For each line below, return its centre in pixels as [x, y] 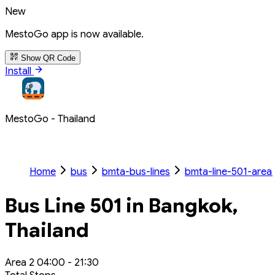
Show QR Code [48, 58]
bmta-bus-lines [136, 172]
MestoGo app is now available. [74, 34]
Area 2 [21, 262]
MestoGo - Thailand [50, 119]
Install [19, 71]
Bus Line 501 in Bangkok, [121, 206]
